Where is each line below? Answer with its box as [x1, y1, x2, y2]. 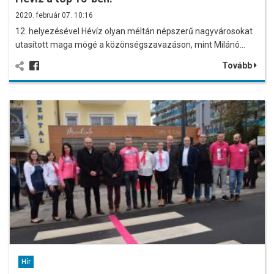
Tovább [222, 61, 254, 71]
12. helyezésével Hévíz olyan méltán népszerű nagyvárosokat [15, 26, 253, 37]
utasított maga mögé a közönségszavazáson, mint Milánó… [15, 40, 245, 50]
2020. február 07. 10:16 [15, 11, 93, 20]
